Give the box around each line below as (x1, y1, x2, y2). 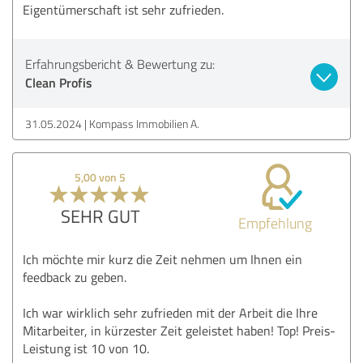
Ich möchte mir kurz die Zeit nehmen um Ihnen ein (23, 250, 302, 268)
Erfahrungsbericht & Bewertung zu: (25, 54, 215, 73)
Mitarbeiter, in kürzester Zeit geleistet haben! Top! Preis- (23, 321, 335, 340)
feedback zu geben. (23, 267, 126, 286)
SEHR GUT (60, 203, 140, 228)
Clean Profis (25, 72, 92, 92)
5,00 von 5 (75, 169, 126, 185)
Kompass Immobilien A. (89, 115, 199, 131)
